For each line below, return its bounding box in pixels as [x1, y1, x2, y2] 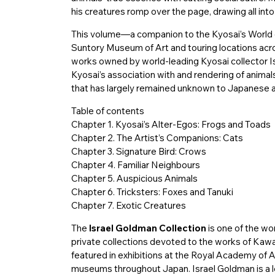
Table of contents [71, 105, 144, 117]
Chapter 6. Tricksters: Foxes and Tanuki [71, 186, 233, 198]
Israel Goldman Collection [88, 222, 206, 234]
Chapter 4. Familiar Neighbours [71, 159, 200, 171]
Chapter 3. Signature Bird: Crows [71, 145, 206, 158]
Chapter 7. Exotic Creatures [71, 199, 186, 212]
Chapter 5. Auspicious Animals [71, 172, 198, 185]
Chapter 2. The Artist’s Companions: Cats [71, 132, 243, 144]
